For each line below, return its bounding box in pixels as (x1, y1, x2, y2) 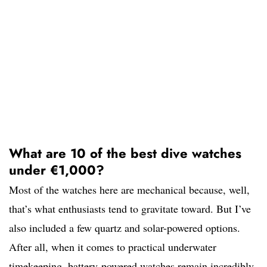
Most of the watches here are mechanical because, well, (9, 182, 250, 197)
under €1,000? (9, 160, 104, 180)
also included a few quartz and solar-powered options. (9, 221, 240, 235)
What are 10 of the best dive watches (9, 144, 241, 163)
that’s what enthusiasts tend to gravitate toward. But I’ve (9, 201, 251, 216)
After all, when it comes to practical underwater (9, 240, 216, 254)
